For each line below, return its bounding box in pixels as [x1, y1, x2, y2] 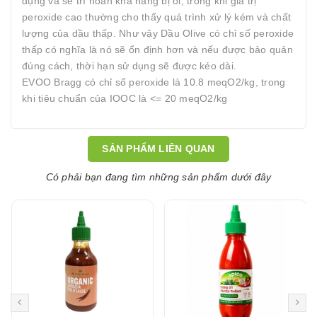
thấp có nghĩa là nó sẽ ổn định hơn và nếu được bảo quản [22, 44, 293, 55]
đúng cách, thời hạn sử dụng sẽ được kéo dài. [22, 60, 236, 71]
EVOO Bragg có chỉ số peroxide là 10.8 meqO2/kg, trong [22, 76, 286, 88]
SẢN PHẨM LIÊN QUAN [102, 143, 215, 155]
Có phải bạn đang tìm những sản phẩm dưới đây [45, 171, 272, 183]
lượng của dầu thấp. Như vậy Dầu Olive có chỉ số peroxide [22, 28, 294, 39]
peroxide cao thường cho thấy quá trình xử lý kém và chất [22, 11, 291, 23]
